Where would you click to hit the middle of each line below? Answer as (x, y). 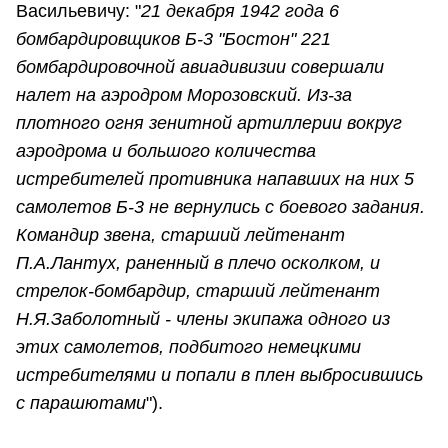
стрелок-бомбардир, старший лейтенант (198, 291)
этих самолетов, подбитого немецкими (188, 347)
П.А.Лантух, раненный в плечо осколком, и (198, 263)
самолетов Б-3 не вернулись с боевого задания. (220, 207)
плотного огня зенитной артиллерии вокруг (209, 123)
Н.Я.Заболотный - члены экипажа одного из (203, 319)
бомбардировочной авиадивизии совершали (200, 67)
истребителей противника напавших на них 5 (215, 179)
